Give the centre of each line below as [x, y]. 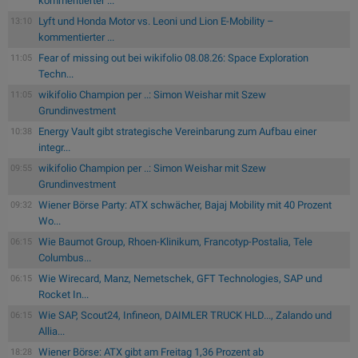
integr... [54, 148]
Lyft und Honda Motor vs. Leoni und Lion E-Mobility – [156, 22]
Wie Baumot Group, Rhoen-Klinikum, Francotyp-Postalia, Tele [175, 242]
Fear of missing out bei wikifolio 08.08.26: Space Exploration [173, 58]
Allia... [52, 332]
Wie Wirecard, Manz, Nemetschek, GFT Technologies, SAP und [180, 279]
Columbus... [65, 258]
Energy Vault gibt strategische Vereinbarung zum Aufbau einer [177, 132]
